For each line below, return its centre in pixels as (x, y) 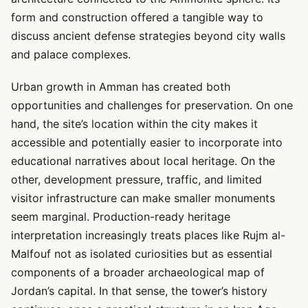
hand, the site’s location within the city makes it (134, 124)
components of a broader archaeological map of (138, 272)
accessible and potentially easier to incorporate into (147, 142)
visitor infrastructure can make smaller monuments (143, 198)
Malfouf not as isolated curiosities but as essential (142, 254)
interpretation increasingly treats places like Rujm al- (148, 235)
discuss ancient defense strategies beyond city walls (148, 36)
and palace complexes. (71, 54)
